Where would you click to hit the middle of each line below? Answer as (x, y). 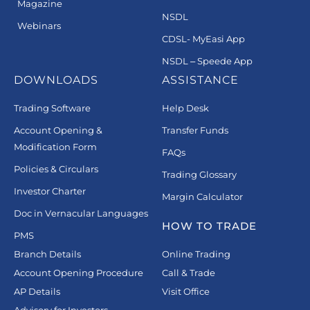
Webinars (39, 26)
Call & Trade (189, 273)
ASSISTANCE (200, 80)
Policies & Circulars (56, 169)
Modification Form (55, 147)
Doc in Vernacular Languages (81, 213)
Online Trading (196, 254)
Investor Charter (50, 191)
